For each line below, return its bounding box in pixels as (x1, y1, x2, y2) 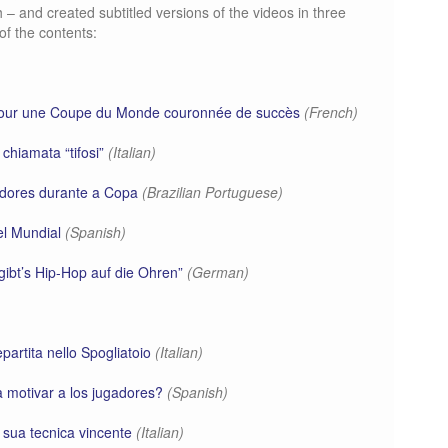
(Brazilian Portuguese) (142, 182, 283, 202)
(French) (304, 102, 358, 122)
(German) (187, 262, 249, 282)
